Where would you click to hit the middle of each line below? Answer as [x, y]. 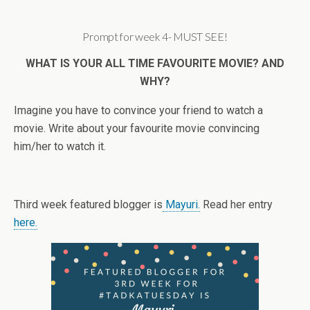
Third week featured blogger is [88, 204]
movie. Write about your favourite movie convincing [137, 128]
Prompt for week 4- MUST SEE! [155, 36]
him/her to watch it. [60, 146]
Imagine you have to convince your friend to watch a [138, 110]
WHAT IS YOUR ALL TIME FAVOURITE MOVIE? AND [155, 63]
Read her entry [236, 204]
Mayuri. [181, 204]
